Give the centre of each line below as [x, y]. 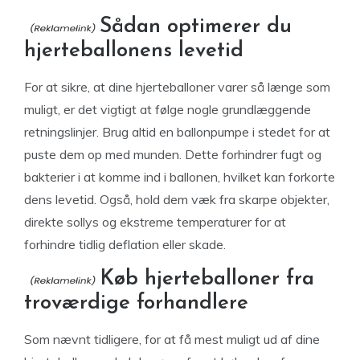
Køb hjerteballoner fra [207, 279]
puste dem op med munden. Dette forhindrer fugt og [173, 154]
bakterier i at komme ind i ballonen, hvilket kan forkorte [180, 177]
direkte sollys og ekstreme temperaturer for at [155, 222]
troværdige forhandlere [136, 303]
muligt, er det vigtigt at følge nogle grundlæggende [168, 109]
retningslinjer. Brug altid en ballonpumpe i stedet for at [177, 132]
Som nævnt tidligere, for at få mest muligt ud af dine [172, 339]
